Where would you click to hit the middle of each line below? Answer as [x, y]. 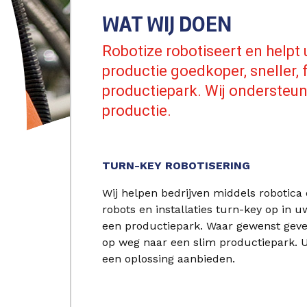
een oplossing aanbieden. [170, 259]
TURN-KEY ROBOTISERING [176, 165]
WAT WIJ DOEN [167, 24]
